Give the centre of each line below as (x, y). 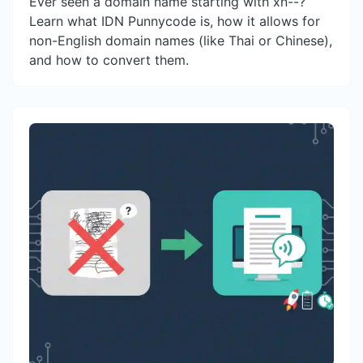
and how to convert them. (109, 60)
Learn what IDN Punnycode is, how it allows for (175, 21)
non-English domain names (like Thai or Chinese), (181, 41)
